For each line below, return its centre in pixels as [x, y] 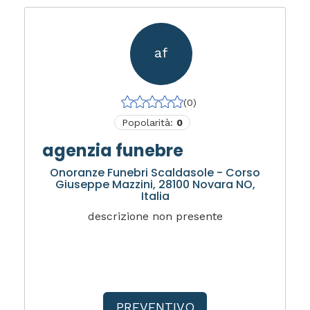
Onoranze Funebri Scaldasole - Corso [155, 172]
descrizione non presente [155, 216]
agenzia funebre [113, 150]
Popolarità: [149, 122]
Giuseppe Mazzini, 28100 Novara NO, [155, 184]
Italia [155, 196]
